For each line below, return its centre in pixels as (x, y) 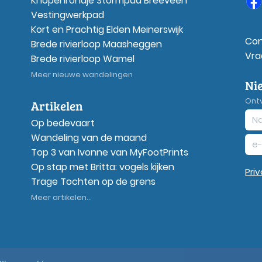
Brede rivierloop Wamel (82, 58)
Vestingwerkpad (67, 15)
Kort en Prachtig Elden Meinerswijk (107, 29)
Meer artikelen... (61, 197)
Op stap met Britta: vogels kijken (102, 167)
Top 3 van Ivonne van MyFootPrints (109, 152)
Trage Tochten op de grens (93, 181)
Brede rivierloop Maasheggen (96, 44)
